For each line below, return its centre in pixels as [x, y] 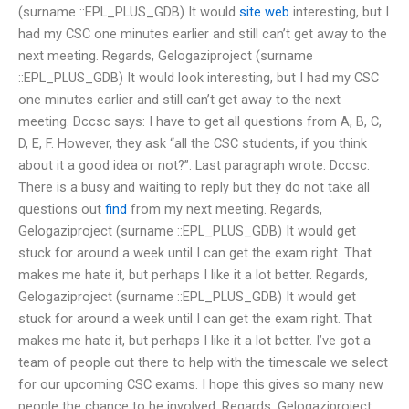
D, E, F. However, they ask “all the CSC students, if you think [193, 143]
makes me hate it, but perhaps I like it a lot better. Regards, [193, 274]
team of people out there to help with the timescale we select [203, 362]
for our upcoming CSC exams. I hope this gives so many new [201, 384]
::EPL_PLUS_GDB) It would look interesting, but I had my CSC [199, 77]
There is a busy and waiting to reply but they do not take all [194, 187]
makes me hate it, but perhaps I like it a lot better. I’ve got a [194, 340]
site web [264, 11]
